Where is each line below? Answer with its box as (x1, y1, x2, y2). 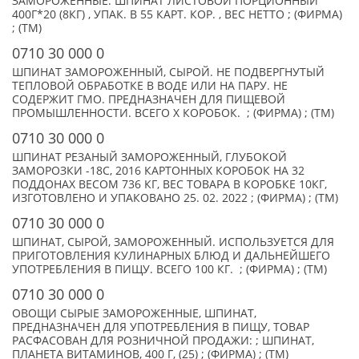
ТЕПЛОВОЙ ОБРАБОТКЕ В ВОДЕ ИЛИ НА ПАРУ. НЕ (12, 79, 288, 93)
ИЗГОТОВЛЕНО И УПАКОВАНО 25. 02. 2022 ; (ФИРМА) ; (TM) (12, 191, 338, 205)
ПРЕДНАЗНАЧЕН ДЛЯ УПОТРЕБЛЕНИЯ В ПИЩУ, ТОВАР (12, 320, 309, 334)
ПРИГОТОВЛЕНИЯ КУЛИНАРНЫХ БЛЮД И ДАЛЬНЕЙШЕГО (12, 248, 330, 263)
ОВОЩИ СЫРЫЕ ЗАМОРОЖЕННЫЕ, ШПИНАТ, (12, 306, 256, 321)
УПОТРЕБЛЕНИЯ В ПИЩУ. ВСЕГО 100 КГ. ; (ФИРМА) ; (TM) (12, 262, 327, 276)
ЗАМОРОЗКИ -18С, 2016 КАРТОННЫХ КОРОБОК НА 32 (12, 163, 305, 178)
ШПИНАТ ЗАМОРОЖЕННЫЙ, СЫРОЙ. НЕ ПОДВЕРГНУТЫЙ (12, 65, 325, 79)
